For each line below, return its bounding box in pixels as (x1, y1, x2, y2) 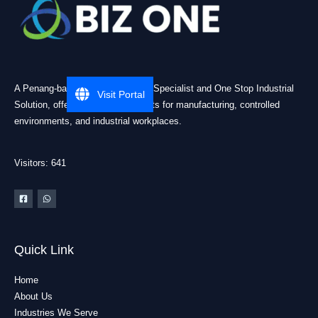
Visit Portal (97, 89, 145, 100)
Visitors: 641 (14, 158, 66, 169)
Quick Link (14, 242, 74, 258)
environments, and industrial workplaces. (14, 116, 182, 127)
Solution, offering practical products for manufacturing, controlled (14, 99, 280, 111)
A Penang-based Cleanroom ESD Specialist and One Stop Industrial (14, 83, 294, 94)
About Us (14, 291, 53, 302)
